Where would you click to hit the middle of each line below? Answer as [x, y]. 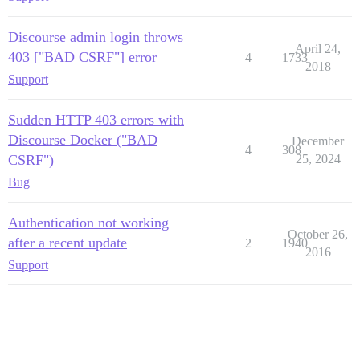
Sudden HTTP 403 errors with [96, 119]
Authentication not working [88, 222]
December [318, 141]
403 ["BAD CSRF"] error [82, 57]
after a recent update [67, 242]
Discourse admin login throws [96, 37]
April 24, [318, 48]
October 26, [318, 234]
